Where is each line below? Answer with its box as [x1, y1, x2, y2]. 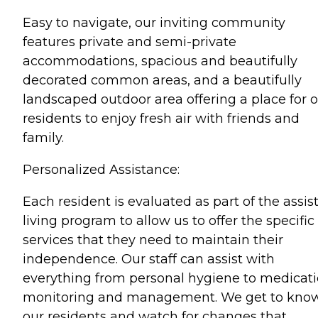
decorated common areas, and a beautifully [23, 72, 302, 88]
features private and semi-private [23, 34, 236, 50]
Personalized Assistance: [23, 162, 180, 177]
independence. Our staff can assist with [23, 251, 275, 267]
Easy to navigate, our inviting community [23, 15, 285, 31]
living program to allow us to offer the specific [23, 213, 314, 229]
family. [23, 130, 64, 146]
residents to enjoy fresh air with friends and [23, 111, 300, 126]
